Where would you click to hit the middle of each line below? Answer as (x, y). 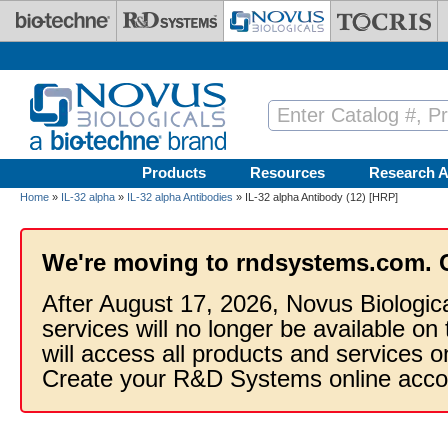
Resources (287, 172)
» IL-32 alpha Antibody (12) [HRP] (315, 197)
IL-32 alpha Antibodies (180, 197)
